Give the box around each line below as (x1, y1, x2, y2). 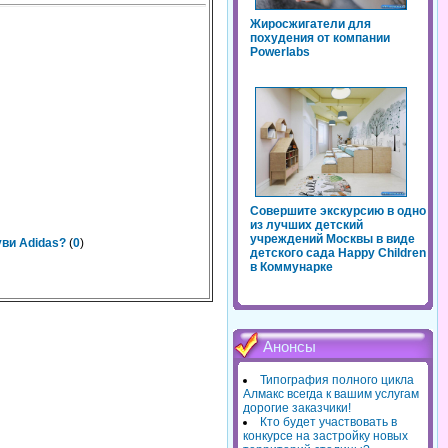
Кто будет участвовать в (260, 415, 397, 430)
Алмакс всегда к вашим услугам (243, 387, 419, 402)
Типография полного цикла (260, 373, 414, 388)
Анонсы (263, 339, 316, 356)
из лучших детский (250, 218, 363, 233)
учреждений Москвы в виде (250, 232, 415, 247)
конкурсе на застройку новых (243, 429, 408, 444)
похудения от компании (250, 31, 390, 46)
